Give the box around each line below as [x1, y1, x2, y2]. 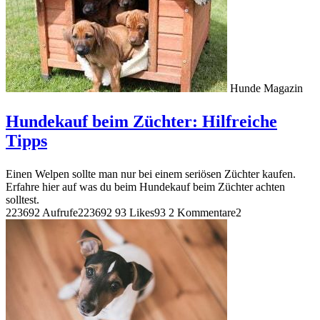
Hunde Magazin [230, 81, 303, 94]
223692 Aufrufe [6, 206, 78, 219]
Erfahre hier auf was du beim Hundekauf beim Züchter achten [6, 180, 285, 193]
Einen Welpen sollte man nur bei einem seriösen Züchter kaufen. [6, 167, 296, 180]
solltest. [6, 193, 39, 206]
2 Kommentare [169, 206, 236, 219]
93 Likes [115, 206, 154, 219]
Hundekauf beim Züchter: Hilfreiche [6, 111, 277, 131]
